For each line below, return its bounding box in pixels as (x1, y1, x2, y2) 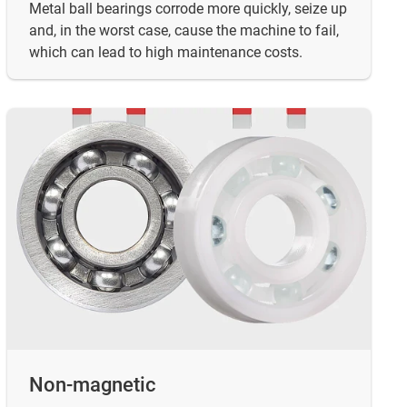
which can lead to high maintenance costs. (29, 44, 303, 62)
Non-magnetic (29, 372, 156, 396)
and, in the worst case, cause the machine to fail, (29, 22, 339, 40)
